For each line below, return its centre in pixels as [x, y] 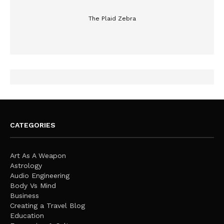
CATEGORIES [33, 125]
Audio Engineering [40, 176]
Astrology [26, 166]
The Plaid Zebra [112, 19]
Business [24, 196]
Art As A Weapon [38, 156]
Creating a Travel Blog [47, 206]
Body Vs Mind [33, 186]
